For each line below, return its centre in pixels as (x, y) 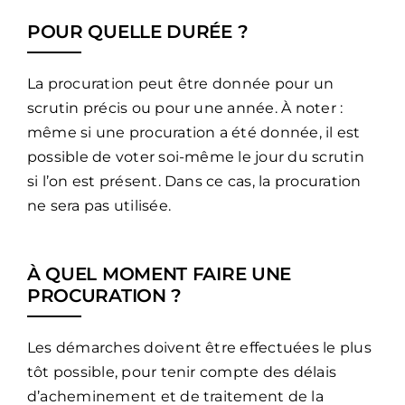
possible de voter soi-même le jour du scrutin (195, 156)
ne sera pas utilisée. (99, 205)
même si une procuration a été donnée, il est (193, 132)
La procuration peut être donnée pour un (180, 83)
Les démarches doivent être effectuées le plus (199, 347)
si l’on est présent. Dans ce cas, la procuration (194, 181)
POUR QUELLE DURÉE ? (137, 31)
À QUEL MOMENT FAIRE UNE (159, 273)
